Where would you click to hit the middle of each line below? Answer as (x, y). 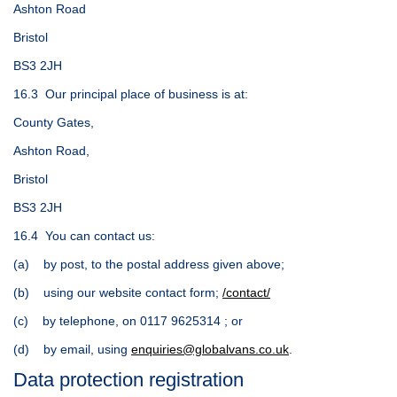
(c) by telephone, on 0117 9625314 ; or (128, 320)
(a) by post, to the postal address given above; (149, 264)
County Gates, (54, 122)
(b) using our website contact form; (118, 292)
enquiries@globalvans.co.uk (210, 349)
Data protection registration (128, 379)
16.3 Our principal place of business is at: (131, 93)
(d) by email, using (72, 349)
